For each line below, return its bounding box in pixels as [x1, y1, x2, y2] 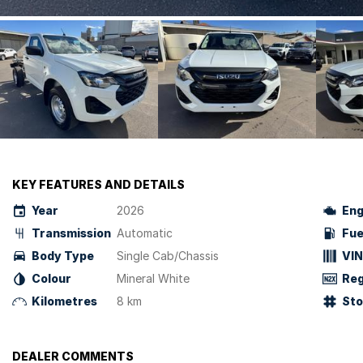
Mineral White [117, 271, 190, 285]
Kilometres [32, 294, 97, 308]
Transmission [32, 226, 111, 240]
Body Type [32, 249, 94, 263]
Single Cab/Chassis [117, 249, 219, 263]
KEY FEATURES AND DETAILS [12, 177, 185, 191]
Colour [32, 271, 71, 285]
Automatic [117, 226, 173, 240]
